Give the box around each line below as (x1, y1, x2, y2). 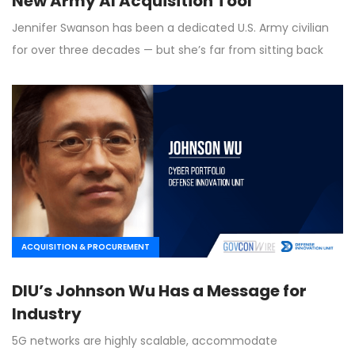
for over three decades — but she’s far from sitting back (12, 41, 323, 58)
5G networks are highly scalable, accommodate (12, 333, 277, 349)
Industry (12, 303, 82, 326)
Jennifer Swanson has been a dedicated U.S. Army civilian (12, 19, 329, 36)
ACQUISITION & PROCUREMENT (21, 241, 150, 254)
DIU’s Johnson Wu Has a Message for (12, 280, 307, 303)
